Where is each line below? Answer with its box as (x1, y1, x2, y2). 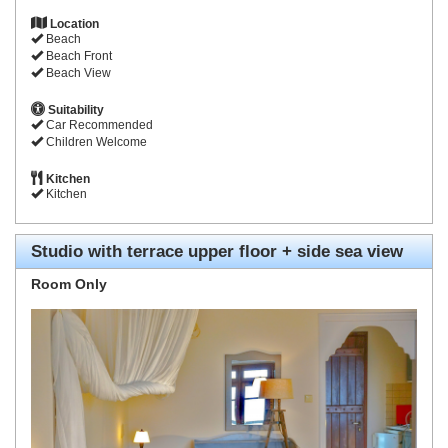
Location (47, 17, 99, 32)
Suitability (45, 103, 104, 118)
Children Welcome (43, 135, 147, 150)
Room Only (31, 276, 107, 293)
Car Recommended (43, 118, 153, 133)
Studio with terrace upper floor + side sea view (31, 242, 403, 262)
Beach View (43, 66, 111, 81)
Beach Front (43, 49, 112, 64)
